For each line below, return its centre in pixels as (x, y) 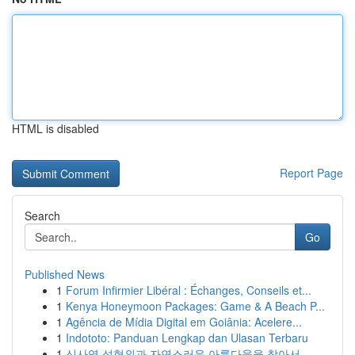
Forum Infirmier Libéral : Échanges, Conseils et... (189, 290)
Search (42, 216)
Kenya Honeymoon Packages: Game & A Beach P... (195, 306)
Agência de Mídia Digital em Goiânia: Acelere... (184, 322)
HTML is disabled (55, 128)
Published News (65, 274)
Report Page (311, 173)
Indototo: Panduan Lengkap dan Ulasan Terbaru (187, 338)
